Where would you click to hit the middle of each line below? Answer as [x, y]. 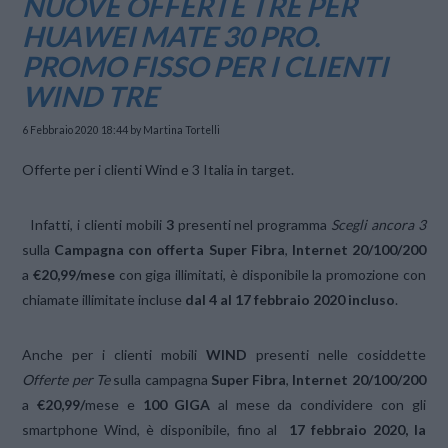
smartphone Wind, [81, 429]
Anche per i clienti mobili [114, 354]
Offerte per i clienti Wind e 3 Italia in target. [158, 169]
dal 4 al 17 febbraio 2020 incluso [290, 299]
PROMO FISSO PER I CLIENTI [205, 65]
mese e [114, 404]
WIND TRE [90, 95]
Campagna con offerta [131, 249]
